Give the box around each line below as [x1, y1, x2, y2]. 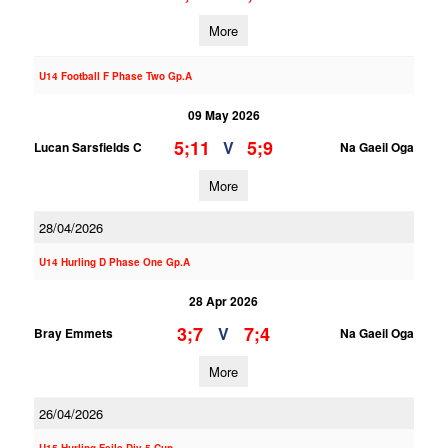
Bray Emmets [33, 324, 113, 342]
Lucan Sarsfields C [33, 138, 142, 156]
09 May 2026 [187, 106, 260, 124]
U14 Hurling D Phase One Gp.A [38, 255, 190, 269]
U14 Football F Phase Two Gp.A [38, 69, 192, 83]
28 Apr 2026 [189, 292, 259, 310]
